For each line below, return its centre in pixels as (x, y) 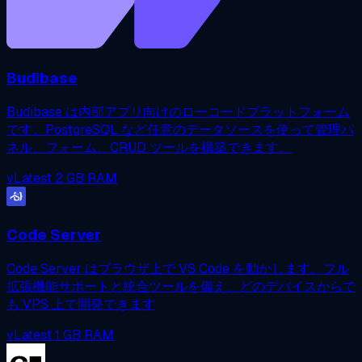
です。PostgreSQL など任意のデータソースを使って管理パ (180, 129)
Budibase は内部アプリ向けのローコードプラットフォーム (178, 112)
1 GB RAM (84, 335)
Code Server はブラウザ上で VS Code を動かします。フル (178, 269)
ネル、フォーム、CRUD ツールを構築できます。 (149, 147)
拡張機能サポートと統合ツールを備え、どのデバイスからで (181, 286)
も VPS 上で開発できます (81, 304)
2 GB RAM (86, 178)
